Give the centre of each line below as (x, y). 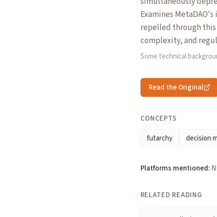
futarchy (160, 138)
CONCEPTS (158, 118)
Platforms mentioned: (175, 168)
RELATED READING (171, 195)
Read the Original (176, 87)
